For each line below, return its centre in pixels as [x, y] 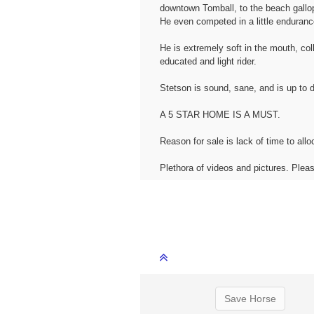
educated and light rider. [208, 62]
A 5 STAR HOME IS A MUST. [220, 115]
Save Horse [250, 298]
